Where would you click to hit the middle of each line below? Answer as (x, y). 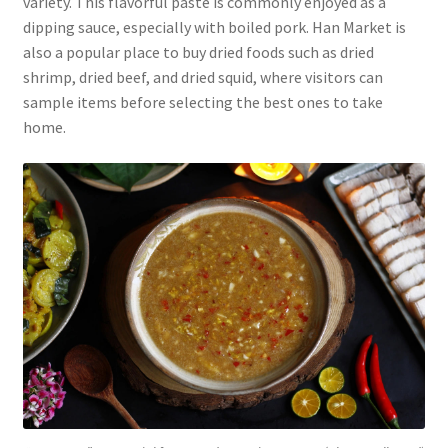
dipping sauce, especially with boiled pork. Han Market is (214, 27)
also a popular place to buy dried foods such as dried (198, 52)
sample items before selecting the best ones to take (202, 102)
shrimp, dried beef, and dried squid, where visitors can (202, 77)
